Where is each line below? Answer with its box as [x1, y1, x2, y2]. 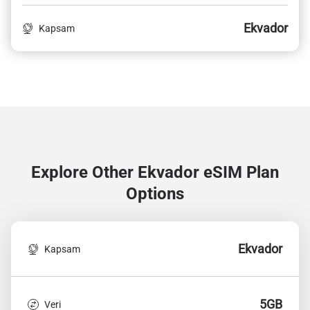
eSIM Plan [203, 163, 279, 182]
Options [126, 184, 184, 203]
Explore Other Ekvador [31, 163, 203, 182]
